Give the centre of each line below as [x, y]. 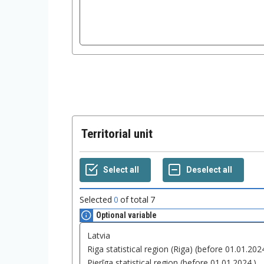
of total [134, 200]
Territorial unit [120, 134]
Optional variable [126, 215]
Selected [96, 200]
